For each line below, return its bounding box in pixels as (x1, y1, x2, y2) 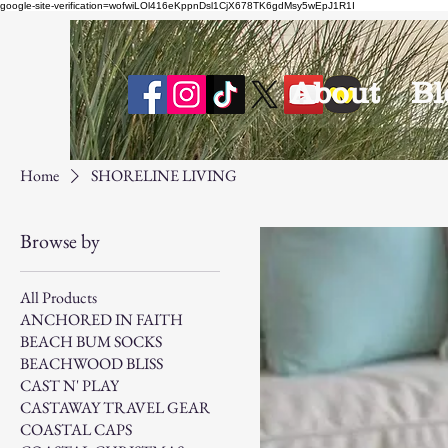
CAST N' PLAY (20, 374, 119, 396)
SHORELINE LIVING (91, 164, 237, 186)
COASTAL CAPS (20, 418, 132, 440)
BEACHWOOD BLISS (20, 352, 163, 374)
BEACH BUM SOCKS (20, 330, 162, 352)
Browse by (20, 227, 100, 254)
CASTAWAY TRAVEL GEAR (20, 396, 210, 418)
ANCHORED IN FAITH (20, 308, 183, 330)
